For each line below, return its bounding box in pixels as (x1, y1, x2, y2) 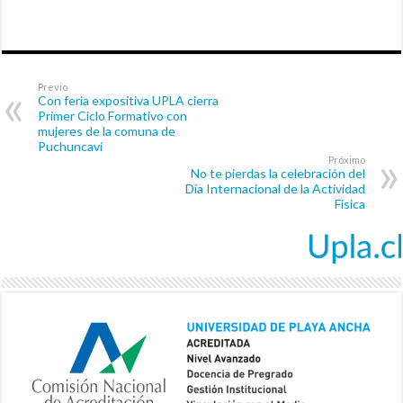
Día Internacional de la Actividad (184, 180, 365, 196)
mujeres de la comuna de (38, 122, 176, 139)
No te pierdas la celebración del (190, 165, 365, 181)
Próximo (327, 153, 365, 166)
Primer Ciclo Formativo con (38, 107, 188, 123)
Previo (38, 80, 68, 93)
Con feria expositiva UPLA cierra (38, 92, 219, 108)
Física (334, 195, 365, 211)
